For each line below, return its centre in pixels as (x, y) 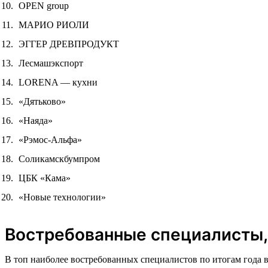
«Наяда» (36, 120)
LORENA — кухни (58, 82)
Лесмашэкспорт (51, 63)
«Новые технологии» (62, 197)
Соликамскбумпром (59, 159)
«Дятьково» (42, 101)
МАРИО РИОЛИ (54, 25)
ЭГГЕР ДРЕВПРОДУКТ (69, 44)
